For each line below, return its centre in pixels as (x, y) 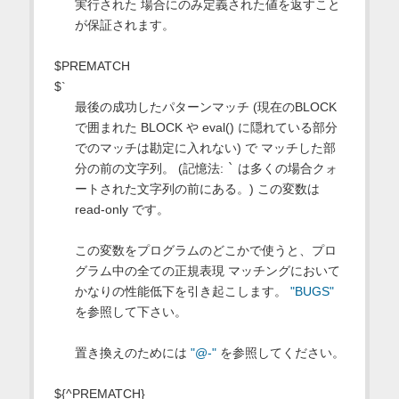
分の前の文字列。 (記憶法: (151, 169)
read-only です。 (122, 210)
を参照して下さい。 (130, 312)
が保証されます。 (124, 25)
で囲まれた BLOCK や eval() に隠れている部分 (206, 128)
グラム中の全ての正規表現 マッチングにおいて (207, 271)
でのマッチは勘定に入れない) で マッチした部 (205, 148)
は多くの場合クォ (285, 169)
